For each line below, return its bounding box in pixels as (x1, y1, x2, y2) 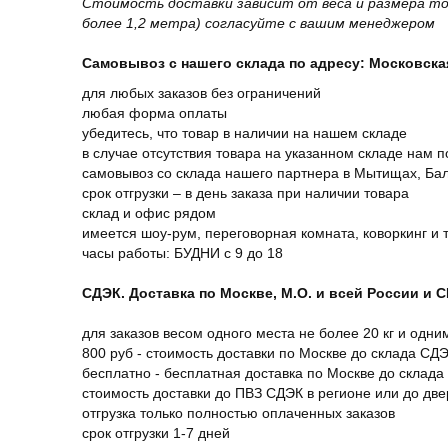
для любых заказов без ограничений (82, 85, 321, 101)
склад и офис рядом (82, 205, 216, 221)
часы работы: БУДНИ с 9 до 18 (82, 245, 283, 261)
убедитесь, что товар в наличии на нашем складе (82, 125, 407, 141)
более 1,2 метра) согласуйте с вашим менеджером (82, 15, 435, 31)
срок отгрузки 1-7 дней (82, 425, 230, 441)
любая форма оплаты (82, 105, 227, 121)
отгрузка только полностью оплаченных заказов (82, 405, 395, 421)
